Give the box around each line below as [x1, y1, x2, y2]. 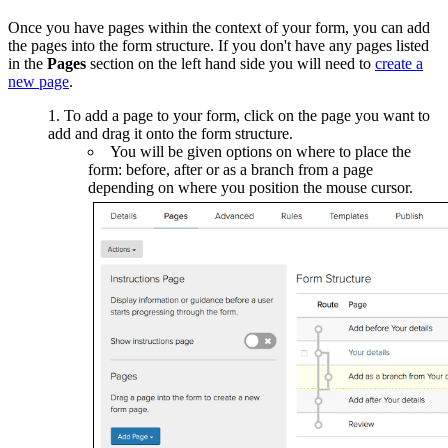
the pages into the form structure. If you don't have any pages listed [8, 37, 429, 55]
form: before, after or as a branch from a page [88, 161, 373, 179]
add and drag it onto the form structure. [48, 125, 293, 143]
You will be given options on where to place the [110, 143, 411, 161]
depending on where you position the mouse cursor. [88, 179, 413, 197]
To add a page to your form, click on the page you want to [64, 107, 430, 125]
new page [8, 73, 69, 91]
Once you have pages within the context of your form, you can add [8, 19, 430, 37]
